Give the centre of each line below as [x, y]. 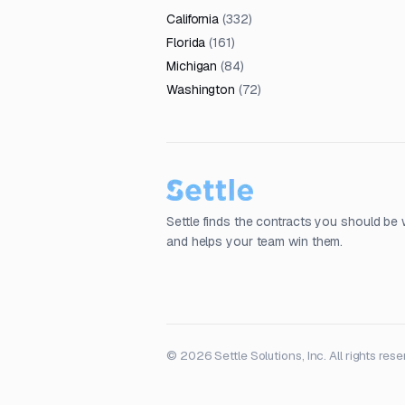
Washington [201, 89]
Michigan [192, 66]
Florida [186, 42]
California [193, 19]
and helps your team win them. [255, 241]
